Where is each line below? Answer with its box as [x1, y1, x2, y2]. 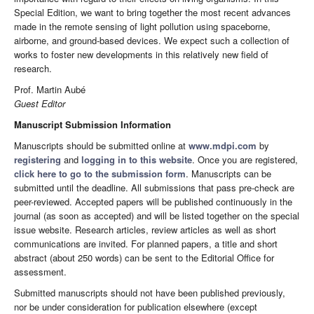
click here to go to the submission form [14, 167, 186, 181]
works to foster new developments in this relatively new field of [14, 48, 268, 62]
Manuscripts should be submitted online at [14, 139, 189, 153]
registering [14, 153, 61, 167]
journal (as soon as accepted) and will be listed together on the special [14, 209, 299, 223]
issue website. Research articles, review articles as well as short [14, 223, 276, 237]
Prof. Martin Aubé [14, 83, 86, 97]
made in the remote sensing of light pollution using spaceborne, [14, 20, 271, 34]
